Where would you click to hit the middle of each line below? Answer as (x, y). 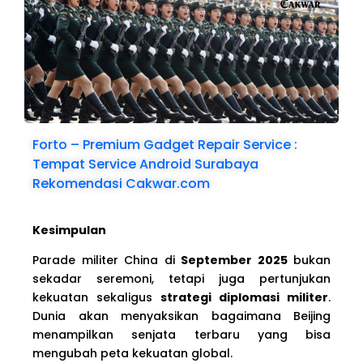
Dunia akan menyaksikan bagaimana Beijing (181, 316)
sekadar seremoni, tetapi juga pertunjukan (181, 279)
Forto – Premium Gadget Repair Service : (165, 144)
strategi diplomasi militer (244, 298)
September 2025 (234, 261)
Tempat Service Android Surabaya (145, 164)
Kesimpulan (69, 230)
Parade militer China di (107, 261)
